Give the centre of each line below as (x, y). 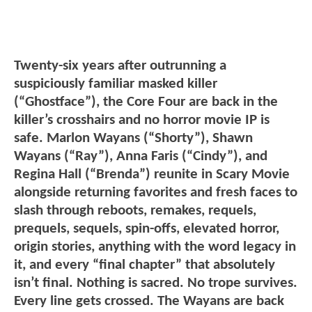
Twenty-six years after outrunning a (120, 66)
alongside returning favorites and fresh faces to (156, 193)
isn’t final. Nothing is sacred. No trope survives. (156, 283)
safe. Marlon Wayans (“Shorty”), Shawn (133, 139)
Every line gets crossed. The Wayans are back (149, 302)
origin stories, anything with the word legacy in (155, 247)
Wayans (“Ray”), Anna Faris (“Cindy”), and (141, 157)
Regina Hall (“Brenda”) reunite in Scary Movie (152, 175)
